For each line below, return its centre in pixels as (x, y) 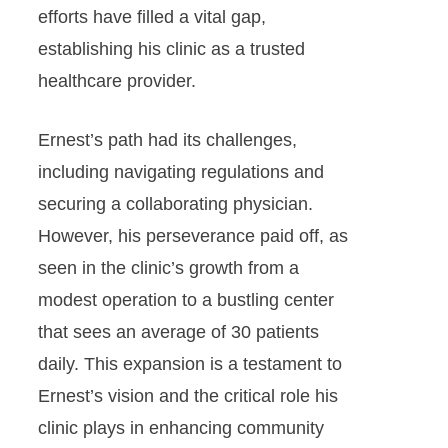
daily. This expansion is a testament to (189, 364)
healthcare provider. (116, 81)
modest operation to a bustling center (185, 300)
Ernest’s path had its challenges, (167, 140)
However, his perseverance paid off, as (192, 236)
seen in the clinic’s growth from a (168, 268)
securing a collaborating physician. (175, 204)
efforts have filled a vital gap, (151, 17)
